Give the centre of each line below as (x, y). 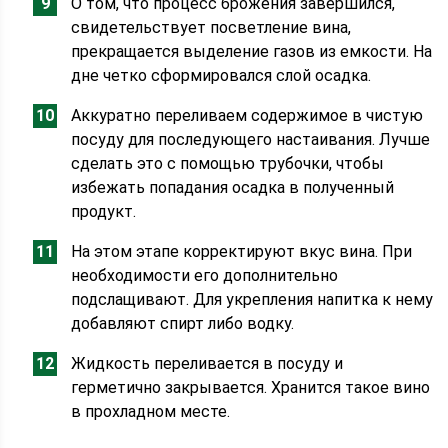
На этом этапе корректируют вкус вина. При (242, 251)
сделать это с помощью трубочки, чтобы (228, 163)
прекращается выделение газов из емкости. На (252, 51)
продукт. (104, 211)
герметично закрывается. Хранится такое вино (251, 387)
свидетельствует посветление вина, (211, 27)
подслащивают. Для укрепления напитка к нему (252, 299)
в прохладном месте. (151, 411)
